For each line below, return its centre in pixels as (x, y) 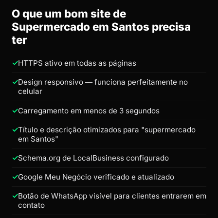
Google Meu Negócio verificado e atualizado (96, 177)
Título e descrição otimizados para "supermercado (107, 129)
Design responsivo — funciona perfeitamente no (103, 82)
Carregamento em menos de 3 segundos (89, 110)
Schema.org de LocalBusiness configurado (93, 158)
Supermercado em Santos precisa (101, 26)
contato (31, 205)
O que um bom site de (69, 13)
